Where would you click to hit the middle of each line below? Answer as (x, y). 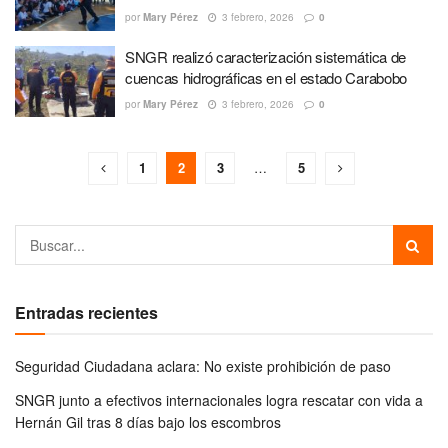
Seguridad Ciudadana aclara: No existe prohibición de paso (203, 366)
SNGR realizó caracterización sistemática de (266, 56)
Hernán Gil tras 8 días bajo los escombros (148, 422)
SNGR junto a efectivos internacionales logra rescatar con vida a (219, 400)
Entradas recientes (86, 312)
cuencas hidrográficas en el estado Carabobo (266, 77)
